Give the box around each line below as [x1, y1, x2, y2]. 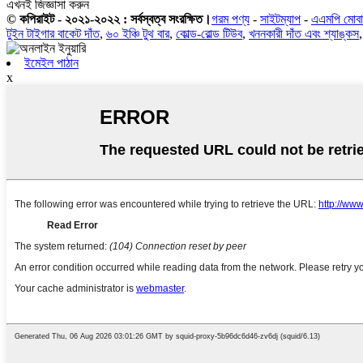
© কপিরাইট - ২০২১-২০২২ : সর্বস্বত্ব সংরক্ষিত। [6, 12, 211, 27]
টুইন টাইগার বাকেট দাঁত [6, 27, 100, 41]
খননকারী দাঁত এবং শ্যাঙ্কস [249, 27, 359, 41]
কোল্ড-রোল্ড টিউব [176, 27, 242, 41]
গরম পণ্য [211, 12, 250, 27]
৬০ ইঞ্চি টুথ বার [106, 27, 169, 41]
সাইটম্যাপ [260, 12, 301, 27]
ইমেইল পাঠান [24, 56, 79, 70]
